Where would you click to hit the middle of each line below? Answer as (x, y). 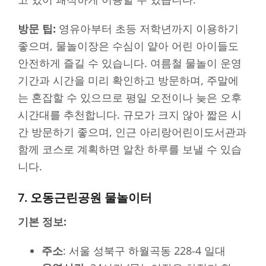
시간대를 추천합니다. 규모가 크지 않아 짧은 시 (130, 114)
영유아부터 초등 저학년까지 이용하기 (147, 28)
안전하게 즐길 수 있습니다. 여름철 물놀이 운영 (130, 63)
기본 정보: (42, 222)
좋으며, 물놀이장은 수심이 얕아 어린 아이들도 (128, 45)
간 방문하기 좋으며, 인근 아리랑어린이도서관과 (132, 132)
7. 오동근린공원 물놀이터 (85, 197)
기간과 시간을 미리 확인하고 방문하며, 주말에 (128, 80)
